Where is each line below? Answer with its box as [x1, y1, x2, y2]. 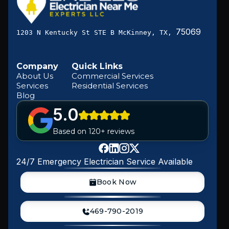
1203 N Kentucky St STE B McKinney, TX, [16, 28, 176, 36]
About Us [16, 71, 53, 81]
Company [16, 61, 58, 71]
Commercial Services [72, 71, 153, 81]
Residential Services [72, 80, 148, 90]
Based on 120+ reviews [53, 127, 134, 136]
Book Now [96, 177, 137, 187]
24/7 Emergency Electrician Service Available [16, 156, 193, 167]
